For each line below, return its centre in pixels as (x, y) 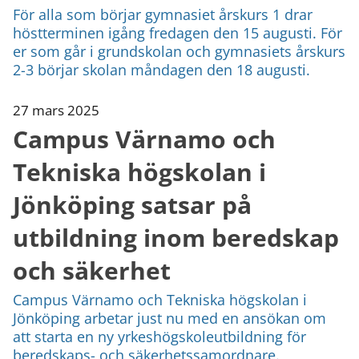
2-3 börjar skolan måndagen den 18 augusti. (161, 69)
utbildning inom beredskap (176, 237)
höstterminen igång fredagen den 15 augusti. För (177, 32)
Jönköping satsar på (132, 204)
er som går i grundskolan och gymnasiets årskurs (179, 51)
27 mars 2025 (56, 110)
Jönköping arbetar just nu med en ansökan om (169, 318)
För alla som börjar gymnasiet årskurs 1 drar (163, 14)
